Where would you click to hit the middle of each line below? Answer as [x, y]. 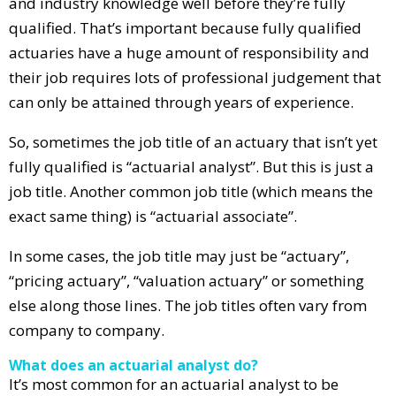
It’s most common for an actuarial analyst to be [174, 384]
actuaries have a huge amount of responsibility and [189, 52]
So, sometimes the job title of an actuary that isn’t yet [193, 141]
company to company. [87, 330]
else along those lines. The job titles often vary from [188, 305]
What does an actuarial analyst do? [133, 365]
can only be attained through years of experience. [181, 102]
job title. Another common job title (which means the [191, 191]
